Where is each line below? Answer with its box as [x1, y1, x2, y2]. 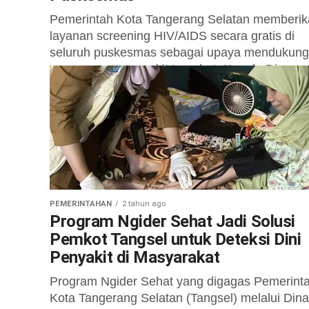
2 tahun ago [122, 199, 166, 208]
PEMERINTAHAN [50, 199, 112, 208]
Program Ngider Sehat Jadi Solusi [50, 212, 295, 231]
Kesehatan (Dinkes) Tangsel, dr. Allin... [50, 79, 262, 92]
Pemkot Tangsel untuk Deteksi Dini [50, 230, 301, 249]
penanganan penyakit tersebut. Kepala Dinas [50, 62, 297, 76]
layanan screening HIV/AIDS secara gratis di [50, 29, 295, 43]
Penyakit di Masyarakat [50, 248, 220, 267]
